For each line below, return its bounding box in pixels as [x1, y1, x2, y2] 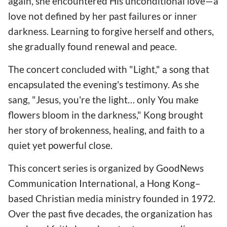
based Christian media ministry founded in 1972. [8, 193, 215, 205]
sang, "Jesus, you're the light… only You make [8, 94, 199, 106]
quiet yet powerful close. [8, 139, 112, 152]
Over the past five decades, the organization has [8, 208, 212, 220]
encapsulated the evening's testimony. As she [8, 79, 199, 91]
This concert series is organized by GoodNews [8, 162, 204, 174]
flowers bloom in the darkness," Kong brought [8, 109, 203, 121]
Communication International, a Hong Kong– [8, 177, 201, 190]
